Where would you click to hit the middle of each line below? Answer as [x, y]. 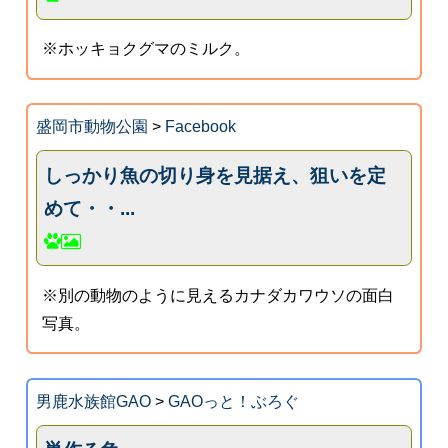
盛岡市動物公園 [91, 127]
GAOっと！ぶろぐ [233, 401]
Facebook [200, 127]
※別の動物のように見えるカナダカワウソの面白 [218, 295]
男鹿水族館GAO [93, 401]
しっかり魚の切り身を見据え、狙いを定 [215, 175]
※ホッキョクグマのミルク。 [146, 49]
